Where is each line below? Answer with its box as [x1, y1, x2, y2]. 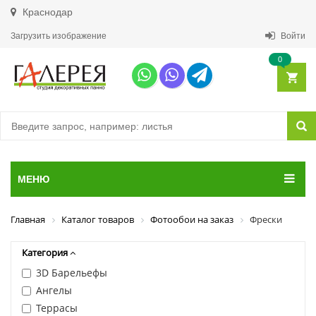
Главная [11, 213, 45, 226]
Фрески [250, 213, 282, 226]
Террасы [36, 300, 78, 315]
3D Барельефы [36, 265, 107, 279]
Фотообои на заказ [150, 213, 233, 226]
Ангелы [36, 283, 72, 297]
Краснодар [20, 6, 73, 18]
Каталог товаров [61, 213, 134, 226]
